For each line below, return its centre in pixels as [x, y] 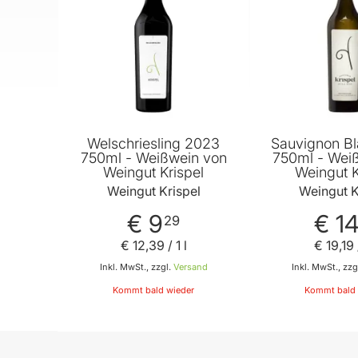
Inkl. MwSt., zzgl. [136, 267]
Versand [190, 267]
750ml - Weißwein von [153, 158]
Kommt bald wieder [153, 290]
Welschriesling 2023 [153, 144]
